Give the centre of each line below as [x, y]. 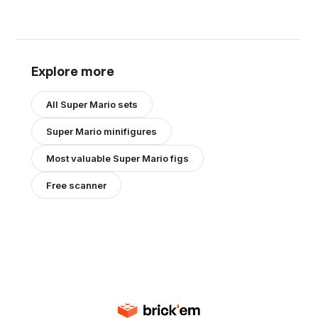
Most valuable [79, 158]
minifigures [129, 131]
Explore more [73, 71]
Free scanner [76, 185]
